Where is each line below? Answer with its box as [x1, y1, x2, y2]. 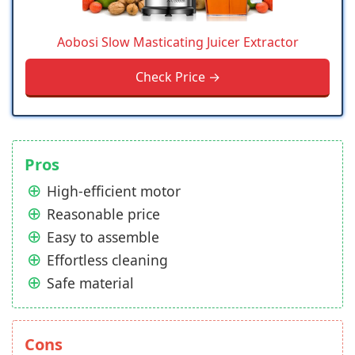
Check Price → [135, 68, 220, 86]
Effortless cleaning [47, 250, 168, 270]
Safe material [47, 273, 134, 293]
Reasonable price [47, 204, 160, 224]
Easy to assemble [47, 227, 159, 247]
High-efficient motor [47, 181, 181, 201]
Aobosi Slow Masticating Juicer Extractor [56, 33, 299, 52]
